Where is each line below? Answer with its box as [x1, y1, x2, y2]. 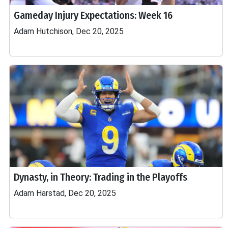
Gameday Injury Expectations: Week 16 [14, 9, 173, 21]
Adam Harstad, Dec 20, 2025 [14, 188, 116, 198]
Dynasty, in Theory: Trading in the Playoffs [14, 171, 187, 183]
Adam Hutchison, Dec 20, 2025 [14, 26, 124, 36]
